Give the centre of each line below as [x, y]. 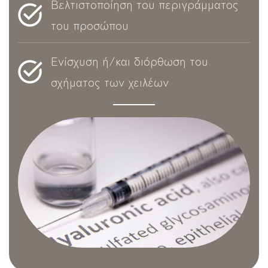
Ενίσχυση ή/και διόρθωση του [130, 60]
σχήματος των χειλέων [110, 81]
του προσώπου [90, 25]
